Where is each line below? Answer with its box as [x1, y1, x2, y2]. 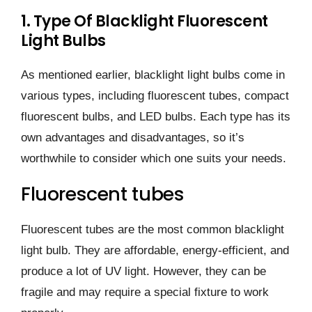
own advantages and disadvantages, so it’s [21, 131, 244, 145]
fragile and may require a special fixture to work [21, 286, 269, 299]
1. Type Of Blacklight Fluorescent [21, 10, 268, 33]
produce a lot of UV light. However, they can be [21, 265, 266, 279]
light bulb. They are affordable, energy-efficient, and [21, 244, 289, 258]
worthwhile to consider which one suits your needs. [21, 152, 286, 166]
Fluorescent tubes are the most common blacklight [21, 223, 284, 237]
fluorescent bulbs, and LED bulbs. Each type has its [21, 110, 290, 124]
